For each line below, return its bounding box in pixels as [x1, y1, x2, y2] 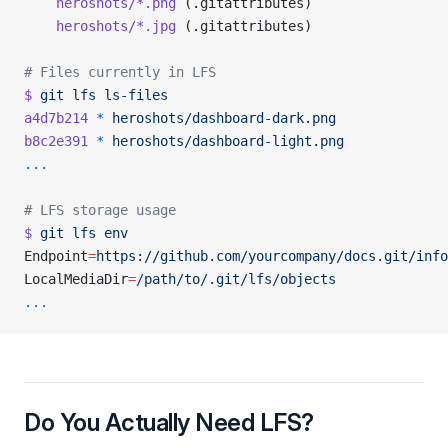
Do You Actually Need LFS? [24, 408, 314, 437]
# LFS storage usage [24, 202, 176, 218]
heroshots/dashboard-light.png [104, 133, 344, 149]
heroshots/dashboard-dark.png [104, 110, 336, 126]
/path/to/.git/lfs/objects [136, 271, 336, 287]
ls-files [96, 87, 168, 103]
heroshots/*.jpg [24, 18, 176, 34]
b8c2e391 [24, 133, 88, 149]
